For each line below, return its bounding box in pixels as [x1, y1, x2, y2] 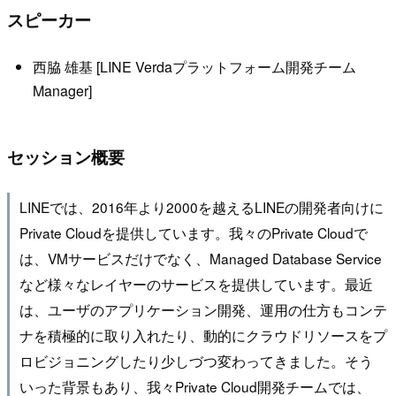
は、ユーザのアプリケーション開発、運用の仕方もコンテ [19, 299, 387, 319]
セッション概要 [7, 144, 125, 170]
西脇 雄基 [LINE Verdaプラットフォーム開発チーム [32, 57, 356, 78]
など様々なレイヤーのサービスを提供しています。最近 [19, 273, 373, 293]
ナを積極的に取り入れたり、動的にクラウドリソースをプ [19, 324, 387, 345]
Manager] [32, 80, 92, 102]
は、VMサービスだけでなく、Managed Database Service [19, 247, 382, 268]
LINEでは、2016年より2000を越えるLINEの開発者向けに [19, 196, 384, 217]
